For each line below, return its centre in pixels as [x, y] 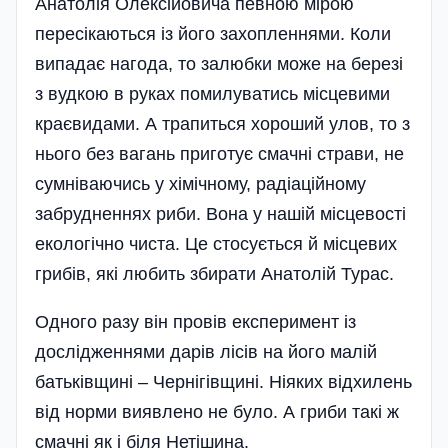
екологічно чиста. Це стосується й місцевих [216, 243]
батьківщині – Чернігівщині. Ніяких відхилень [223, 381]
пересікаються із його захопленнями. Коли [213, 33]
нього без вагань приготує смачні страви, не [219, 153]
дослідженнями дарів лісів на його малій [206, 351]
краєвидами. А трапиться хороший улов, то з [222, 123]
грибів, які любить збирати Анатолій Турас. [214, 273]
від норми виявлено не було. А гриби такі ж [217, 411]
